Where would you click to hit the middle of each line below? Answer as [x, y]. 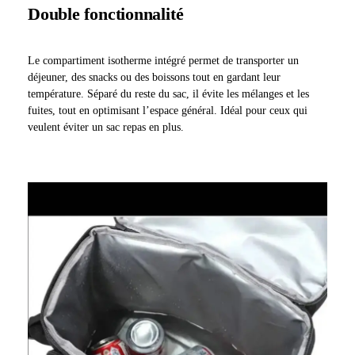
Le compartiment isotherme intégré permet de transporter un [163, 60]
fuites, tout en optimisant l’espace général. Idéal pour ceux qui [168, 110]
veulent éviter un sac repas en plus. [106, 127]
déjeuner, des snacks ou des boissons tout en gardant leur [154, 77]
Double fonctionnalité [106, 13]
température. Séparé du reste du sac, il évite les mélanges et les [168, 94]
